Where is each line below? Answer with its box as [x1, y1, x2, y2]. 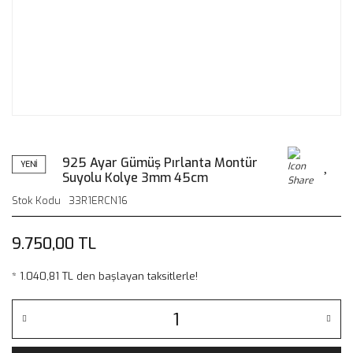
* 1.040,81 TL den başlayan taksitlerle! [12, 269, 198, 283]
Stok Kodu [12, 194, 61, 207]
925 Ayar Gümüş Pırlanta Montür [62, 154, 258, 171]
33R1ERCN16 [69, 194, 128, 207]
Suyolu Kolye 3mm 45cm [62, 169, 208, 186]
